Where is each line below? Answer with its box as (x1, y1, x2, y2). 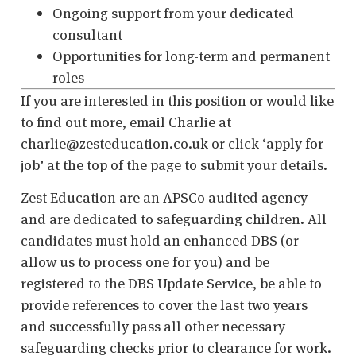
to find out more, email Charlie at (21, 113, 231, 132)
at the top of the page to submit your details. (44, 156, 327, 175)
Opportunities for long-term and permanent (52, 47, 330, 66)
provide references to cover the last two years (21, 296, 308, 315)
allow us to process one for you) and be (21, 253, 269, 272)
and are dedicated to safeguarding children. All (21, 210, 327, 229)
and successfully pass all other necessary (21, 317, 285, 336)
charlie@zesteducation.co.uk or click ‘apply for (21, 134, 323, 153)
